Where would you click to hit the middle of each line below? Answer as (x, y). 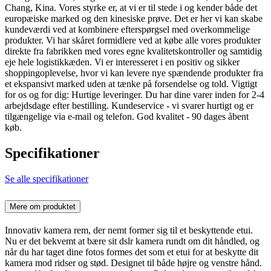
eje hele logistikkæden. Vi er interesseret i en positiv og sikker (122, 62)
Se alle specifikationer (47, 179)
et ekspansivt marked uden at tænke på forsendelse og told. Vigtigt (131, 84)
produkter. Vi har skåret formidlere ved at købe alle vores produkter (133, 41)
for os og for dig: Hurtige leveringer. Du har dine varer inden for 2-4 (135, 95)
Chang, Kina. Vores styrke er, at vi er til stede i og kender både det (131, 8)
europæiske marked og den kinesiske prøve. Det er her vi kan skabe (134, 19)
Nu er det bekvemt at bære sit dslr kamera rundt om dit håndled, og (132, 241)
